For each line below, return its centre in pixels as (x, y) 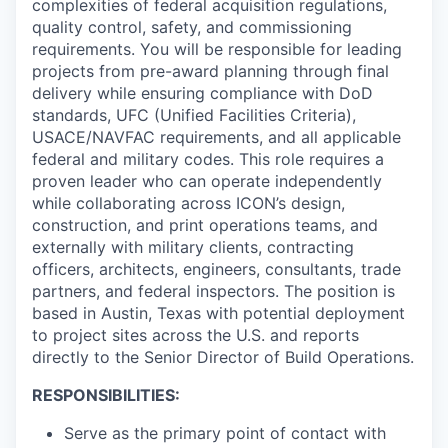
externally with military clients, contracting (193, 247)
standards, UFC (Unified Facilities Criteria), (194, 115)
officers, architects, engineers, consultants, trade (216, 269)
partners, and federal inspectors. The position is (213, 291)
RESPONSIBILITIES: (106, 395)
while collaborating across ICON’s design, (188, 203)
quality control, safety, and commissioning (192, 27)
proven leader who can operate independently (207, 181)
